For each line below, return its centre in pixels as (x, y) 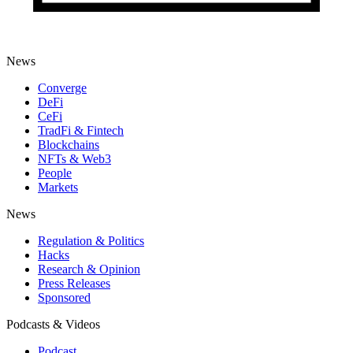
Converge (62, 88)
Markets (58, 188)
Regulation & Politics (91, 241)
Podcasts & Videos (53, 325)
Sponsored (64, 298)
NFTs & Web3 (74, 159)
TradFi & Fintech (81, 131)
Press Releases (74, 284)
